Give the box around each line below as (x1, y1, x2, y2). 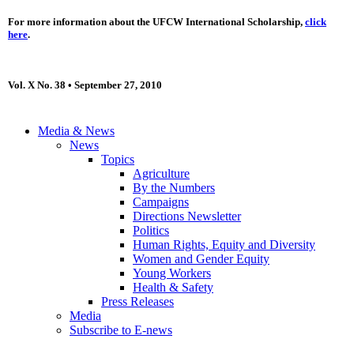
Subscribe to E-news (70, 323, 172, 337)
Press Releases (101, 295, 174, 309)
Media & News (38, 124, 115, 138)
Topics (101, 153, 134, 167)
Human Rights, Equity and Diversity (133, 238, 315, 252)
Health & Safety (133, 281, 213, 295)
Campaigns (133, 195, 189, 209)
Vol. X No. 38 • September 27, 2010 (8, 79, 162, 92)
